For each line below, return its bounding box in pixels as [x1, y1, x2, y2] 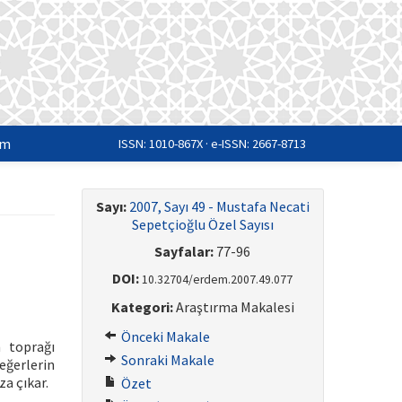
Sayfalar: [154, 242, 214, 260]
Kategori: [110, 298, 173, 316]
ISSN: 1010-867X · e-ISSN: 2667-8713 [118, 135, 306, 152]
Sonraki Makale [118, 351, 214, 369]
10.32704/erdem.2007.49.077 [142, 272, 293, 287]
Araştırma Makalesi [172, 298, 294, 316]
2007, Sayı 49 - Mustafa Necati [128, 197, 310, 215]
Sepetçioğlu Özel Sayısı [131, 215, 274, 233]
